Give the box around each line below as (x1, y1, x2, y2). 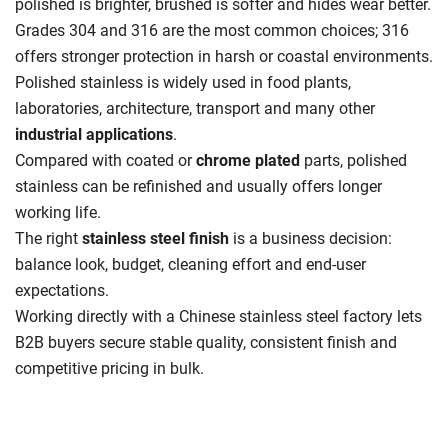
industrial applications (15, 123, 173, 145)
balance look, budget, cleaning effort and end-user (15, 253, 366, 275)
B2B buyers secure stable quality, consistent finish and (15, 331, 397, 353)
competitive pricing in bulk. (15, 357, 204, 379)
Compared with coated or (15, 149, 196, 171)
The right (15, 227, 82, 249)
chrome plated (196, 149, 300, 171)
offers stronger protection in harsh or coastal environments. (15, 45, 433, 67)
